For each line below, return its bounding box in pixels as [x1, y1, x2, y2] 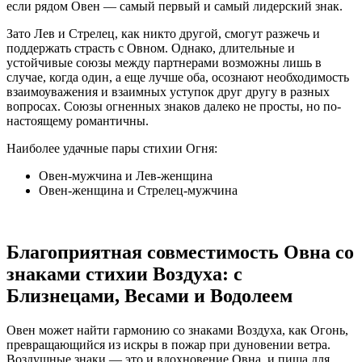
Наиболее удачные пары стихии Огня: [6, 141, 217, 156]
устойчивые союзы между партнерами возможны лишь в [6, 56, 322, 70]
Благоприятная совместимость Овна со [6, 242, 354, 263]
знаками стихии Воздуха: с [6, 263, 242, 285]
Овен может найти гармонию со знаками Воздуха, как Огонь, [6, 323, 348, 338]
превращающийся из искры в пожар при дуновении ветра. [6, 338, 330, 352]
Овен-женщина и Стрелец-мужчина [39, 183, 238, 198]
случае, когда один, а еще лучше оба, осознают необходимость [6, 70, 349, 85]
